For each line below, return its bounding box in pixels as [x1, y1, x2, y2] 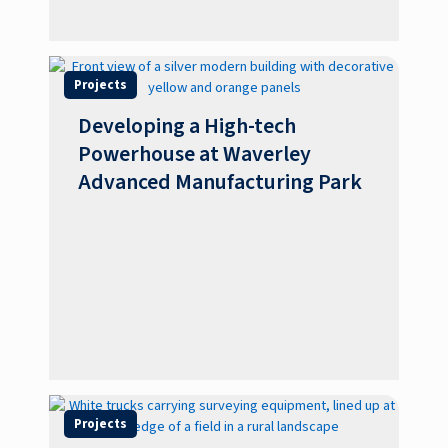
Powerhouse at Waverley [78, 138, 312, 170]
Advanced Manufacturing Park [78, 166, 363, 198]
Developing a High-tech [78, 110, 297, 142]
